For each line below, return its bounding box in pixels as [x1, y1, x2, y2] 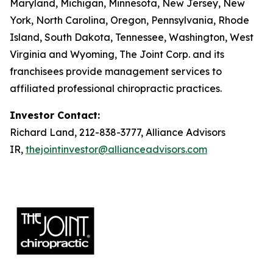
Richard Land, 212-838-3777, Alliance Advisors [10, 126, 225, 138]
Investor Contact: [10, 109, 100, 121]
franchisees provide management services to [10, 65, 222, 77]
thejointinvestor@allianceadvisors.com [26, 143, 207, 155]
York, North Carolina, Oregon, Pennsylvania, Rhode [10, 14, 249, 26]
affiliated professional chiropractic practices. [10, 82, 222, 94]
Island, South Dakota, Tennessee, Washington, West [10, 31, 253, 43]
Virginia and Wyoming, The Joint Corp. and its [10, 48, 224, 60]
